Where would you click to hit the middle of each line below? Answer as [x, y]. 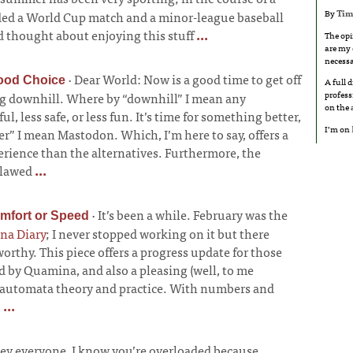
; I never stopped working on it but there [158, 233]
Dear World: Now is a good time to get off [188, 79]
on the [338, 107]
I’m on [338, 128]
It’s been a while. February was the [193, 214]
